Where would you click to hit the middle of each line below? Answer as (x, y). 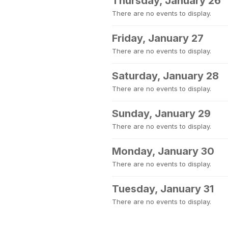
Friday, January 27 (158, 38)
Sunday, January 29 (161, 113)
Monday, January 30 (163, 151)
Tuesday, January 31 (163, 189)
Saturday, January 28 (165, 76)
